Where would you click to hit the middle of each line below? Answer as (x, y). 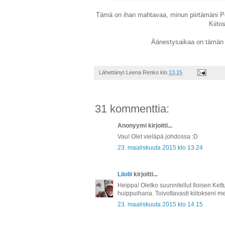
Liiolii (125, 174)
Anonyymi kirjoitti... (145, 125)
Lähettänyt (113, 72)
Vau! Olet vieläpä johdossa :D (158, 136)
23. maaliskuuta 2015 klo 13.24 (160, 147)
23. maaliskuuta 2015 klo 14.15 (160, 204)
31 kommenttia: (132, 108)
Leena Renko (142, 72)
